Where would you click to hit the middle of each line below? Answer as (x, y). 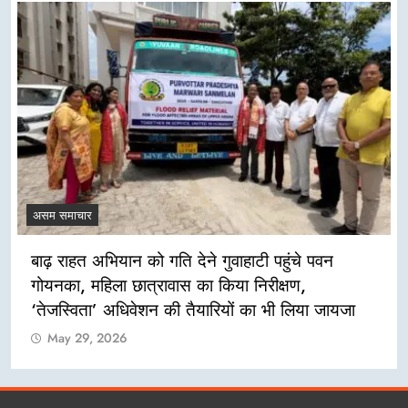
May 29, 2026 (87, 338)
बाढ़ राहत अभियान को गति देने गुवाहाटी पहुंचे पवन (182, 261)
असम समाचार (62, 216)
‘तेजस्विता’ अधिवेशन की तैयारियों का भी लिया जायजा (193, 311)
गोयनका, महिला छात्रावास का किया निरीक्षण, (168, 286)
